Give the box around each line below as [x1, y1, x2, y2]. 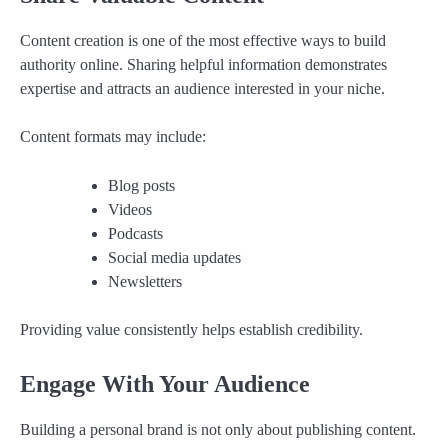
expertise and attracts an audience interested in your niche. [20, 80, 385, 98]
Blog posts [108, 176, 175, 194]
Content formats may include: [20, 128, 206, 146]
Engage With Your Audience [20, 370, 310, 397]
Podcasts [108, 224, 163, 242]
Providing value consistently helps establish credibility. [20, 320, 363, 338]
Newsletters [108, 272, 182, 290]
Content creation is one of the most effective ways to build [20, 32, 386, 50]
